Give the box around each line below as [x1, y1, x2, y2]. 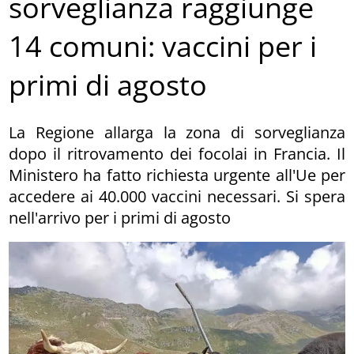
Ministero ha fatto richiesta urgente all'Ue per [9, 164, 345, 186]
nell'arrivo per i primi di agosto [9, 206, 232, 228]
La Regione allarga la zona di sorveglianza [9, 121, 345, 143]
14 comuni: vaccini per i [9, 27, 318, 66]
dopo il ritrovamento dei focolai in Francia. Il [9, 142, 345, 164]
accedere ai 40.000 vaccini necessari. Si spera [9, 185, 345, 207]
